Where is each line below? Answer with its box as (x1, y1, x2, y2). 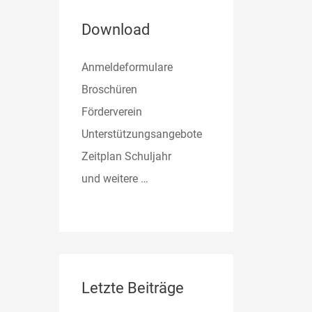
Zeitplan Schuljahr (81, 149, 172, 163)
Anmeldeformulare (81, 60, 173, 74)
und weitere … (81, 171, 149, 185)
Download (81, 20, 150, 38)
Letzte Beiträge (81, 279, 185, 297)
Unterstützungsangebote (81, 127, 203, 141)
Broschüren (81, 82, 138, 96)
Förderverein (81, 104, 143, 118)
